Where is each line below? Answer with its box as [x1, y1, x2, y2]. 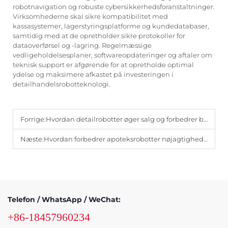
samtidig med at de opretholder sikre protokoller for [13, 31, 185, 40]
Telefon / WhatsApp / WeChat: [8, 194, 121, 204]
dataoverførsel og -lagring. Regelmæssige [13, 41, 152, 49]
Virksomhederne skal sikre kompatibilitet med [13, 12, 168, 20]
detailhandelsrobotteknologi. [13, 79, 110, 88]
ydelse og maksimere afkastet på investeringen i [13, 70, 174, 78]
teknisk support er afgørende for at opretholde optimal [13, 60, 194, 69]
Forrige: [20, 115, 46, 123]
